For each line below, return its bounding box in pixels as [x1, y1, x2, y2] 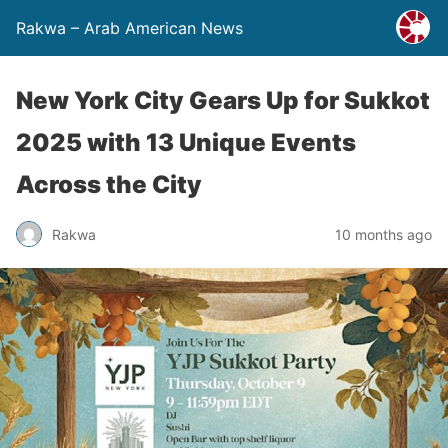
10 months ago [335, 225, 432, 243]
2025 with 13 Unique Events [16, 128, 356, 157]
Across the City [16, 170, 202, 199]
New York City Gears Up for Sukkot [16, 86, 430, 115]
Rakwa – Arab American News [16, 18, 243, 38]
